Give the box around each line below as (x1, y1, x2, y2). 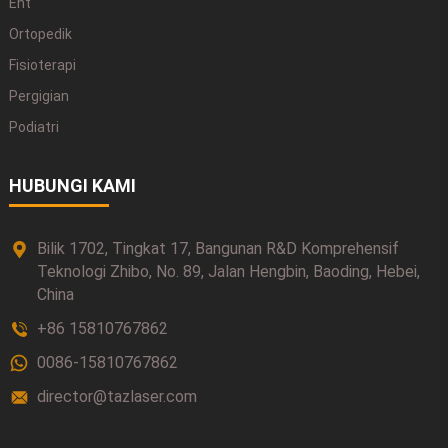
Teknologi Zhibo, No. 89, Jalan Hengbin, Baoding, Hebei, (36, 261, 420, 281)
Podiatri (8, 119, 59, 136)
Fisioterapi (8, 57, 76, 74)
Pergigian (8, 88, 69, 105)
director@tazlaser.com (36, 386, 197, 406)
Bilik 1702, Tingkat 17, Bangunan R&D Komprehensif (36, 238, 399, 258)
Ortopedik (8, 26, 72, 43)
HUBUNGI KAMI (8, 174, 136, 196)
